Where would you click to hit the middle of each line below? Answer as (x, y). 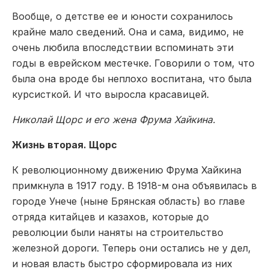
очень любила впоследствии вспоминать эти (123, 47)
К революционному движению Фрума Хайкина (127, 170)
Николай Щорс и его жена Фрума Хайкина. (114, 119)
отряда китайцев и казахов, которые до (110, 216)
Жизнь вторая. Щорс (65, 144)
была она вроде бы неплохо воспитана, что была (132, 78)
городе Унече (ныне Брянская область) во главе (128, 201)
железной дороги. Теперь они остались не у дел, (131, 248)
